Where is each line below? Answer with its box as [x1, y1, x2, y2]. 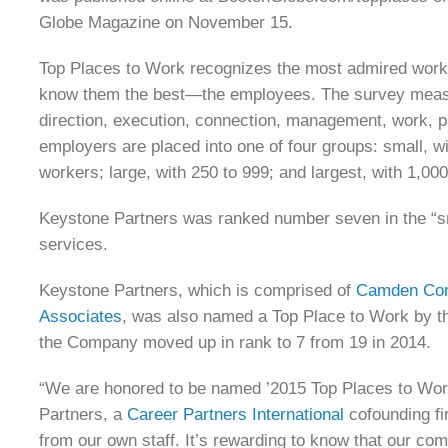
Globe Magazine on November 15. [39, 13, 293, 32]
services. [39, 235, 108, 254]
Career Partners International [127, 405, 344, 424]
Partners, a [39, 405, 127, 424]
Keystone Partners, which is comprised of [39, 281, 356, 300]
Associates [39, 307, 122, 326]
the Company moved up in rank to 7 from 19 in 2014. [39, 333, 431, 352]
